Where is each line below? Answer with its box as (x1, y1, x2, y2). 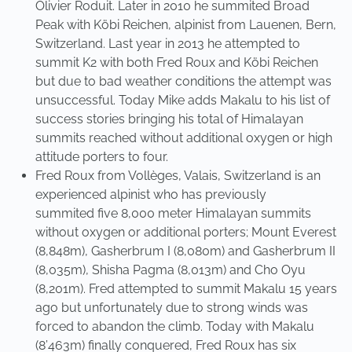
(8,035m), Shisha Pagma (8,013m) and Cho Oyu (35, 262, 306, 277)
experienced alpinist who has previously (35, 187, 266, 202)
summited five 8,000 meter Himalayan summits (35, 206, 311, 221)
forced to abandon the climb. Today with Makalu (35, 319, 314, 334)
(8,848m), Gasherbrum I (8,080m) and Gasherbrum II (35, 244, 335, 258)
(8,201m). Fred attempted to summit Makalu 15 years (35, 281, 337, 296)
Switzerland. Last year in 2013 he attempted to (35, 36, 300, 51)
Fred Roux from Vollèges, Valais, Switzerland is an (35, 168, 321, 183)
